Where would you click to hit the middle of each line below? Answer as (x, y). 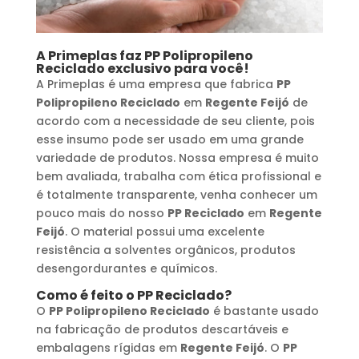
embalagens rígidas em (108, 347)
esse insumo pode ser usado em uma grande (169, 139)
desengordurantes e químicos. (126, 268)
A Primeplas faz (90, 55)
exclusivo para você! (177, 68)
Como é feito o (86, 295)
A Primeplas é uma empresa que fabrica (156, 84)
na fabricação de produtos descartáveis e (162, 329)
